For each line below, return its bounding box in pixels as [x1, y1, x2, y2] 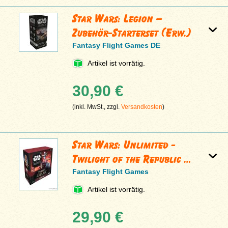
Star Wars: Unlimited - [72, 138, 176, 152]
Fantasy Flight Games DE [72, 41, 161, 50]
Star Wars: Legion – [72, 12, 163, 26]
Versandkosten [121, 103, 163, 111]
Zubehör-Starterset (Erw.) [72, 26, 192, 40]
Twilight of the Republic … [72, 152, 192, 166]
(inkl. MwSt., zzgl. [72, 103, 122, 111]
